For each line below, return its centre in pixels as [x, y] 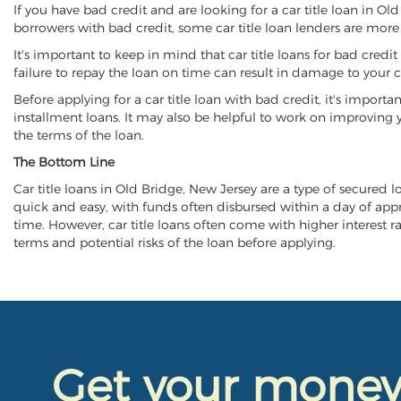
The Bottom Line [64, 162]
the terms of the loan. [79, 135]
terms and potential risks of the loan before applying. [175, 243]
